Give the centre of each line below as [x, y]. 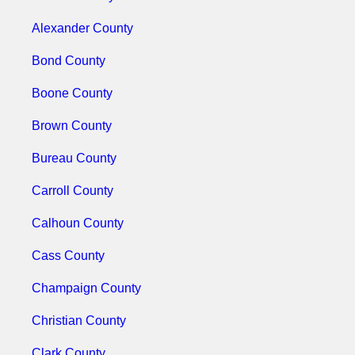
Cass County [68, 256]
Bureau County [74, 158]
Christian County [79, 321]
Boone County [72, 93]
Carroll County [73, 191]
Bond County [69, 61]
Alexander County [82, 28]
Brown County [72, 126]
